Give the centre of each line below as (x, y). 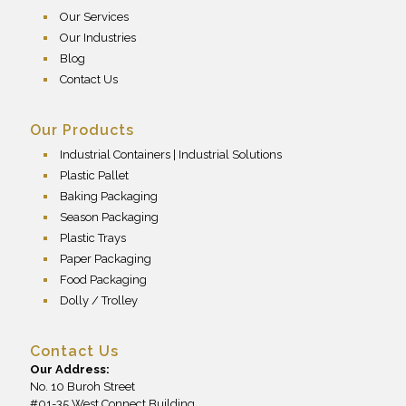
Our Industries (98, 37)
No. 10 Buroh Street (82, 386)
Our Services (94, 16)
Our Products (82, 130)
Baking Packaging (109, 196)
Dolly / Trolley (99, 300)
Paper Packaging (106, 258)
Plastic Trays (93, 237)
